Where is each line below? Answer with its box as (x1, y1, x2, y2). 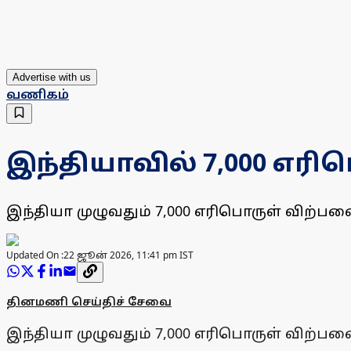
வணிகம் (6, 85, 69, 103)
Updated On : (6, 248, 63, 262)
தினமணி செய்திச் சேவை (6, 294, 172, 309)
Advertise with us (13, 71, 91, 84)
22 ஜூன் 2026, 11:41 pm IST (63, 248, 194, 262)
